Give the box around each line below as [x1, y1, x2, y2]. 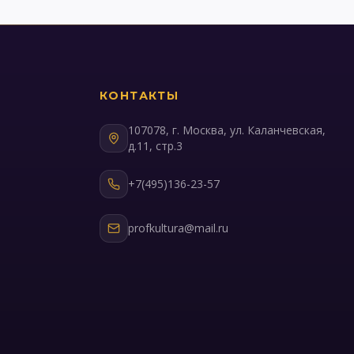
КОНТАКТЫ [100, 88, 179, 103]
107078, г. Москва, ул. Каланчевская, [128, 122, 326, 137]
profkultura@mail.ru [128, 220, 228, 235]
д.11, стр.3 [128, 138, 183, 153]
